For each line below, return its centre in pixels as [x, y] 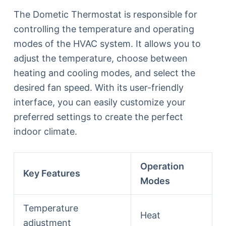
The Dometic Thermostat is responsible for [105, 14]
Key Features [51, 173]
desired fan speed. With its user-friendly [98, 87]
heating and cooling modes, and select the [104, 73]
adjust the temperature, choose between [100, 58]
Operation [162, 166]
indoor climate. [45, 131]
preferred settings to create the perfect [98, 117]
